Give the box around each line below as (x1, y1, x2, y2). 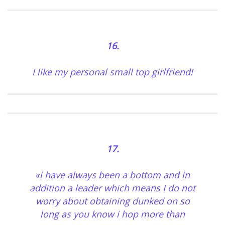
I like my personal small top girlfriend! (32, 66, 193, 78)
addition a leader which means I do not (30, 182, 195, 194)
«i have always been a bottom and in (35, 169, 190, 181)
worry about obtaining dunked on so (35, 195, 190, 207)
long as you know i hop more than (40, 208, 185, 220)
